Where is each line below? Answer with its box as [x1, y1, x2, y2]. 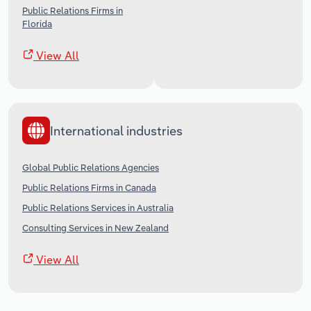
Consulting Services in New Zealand [22, 222, 169, 234]
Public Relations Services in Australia [22, 202, 174, 214]
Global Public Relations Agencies [22, 162, 159, 174]
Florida [22, 18, 52, 30]
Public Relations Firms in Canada [22, 182, 156, 194]
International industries [50, 122, 183, 139]
